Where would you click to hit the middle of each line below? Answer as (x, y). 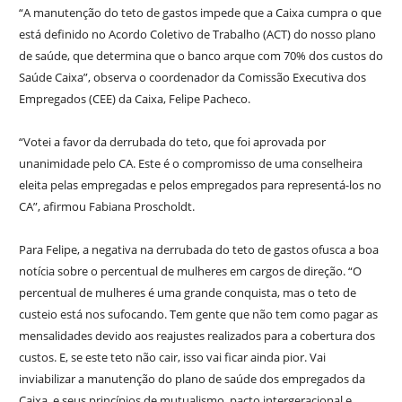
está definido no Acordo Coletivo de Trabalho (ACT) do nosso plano (197, 35)
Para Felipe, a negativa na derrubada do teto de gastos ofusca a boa (198, 250)
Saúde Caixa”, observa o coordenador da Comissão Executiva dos (192, 78)
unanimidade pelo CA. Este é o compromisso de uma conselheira (190, 164)
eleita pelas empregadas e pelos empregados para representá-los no (200, 185)
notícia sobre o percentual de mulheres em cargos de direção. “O (190, 271)
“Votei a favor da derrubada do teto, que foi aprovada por (172, 142)
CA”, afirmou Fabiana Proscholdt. (106, 207)
